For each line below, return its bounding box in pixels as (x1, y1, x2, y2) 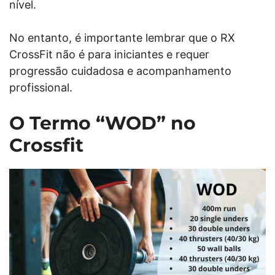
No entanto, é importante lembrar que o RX (9, 31, 235, 44)
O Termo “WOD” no (9, 111, 196, 134)
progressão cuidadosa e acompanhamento (9, 64, 231, 77)
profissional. (9, 80, 72, 94)
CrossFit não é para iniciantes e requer (9, 47, 209, 61)
